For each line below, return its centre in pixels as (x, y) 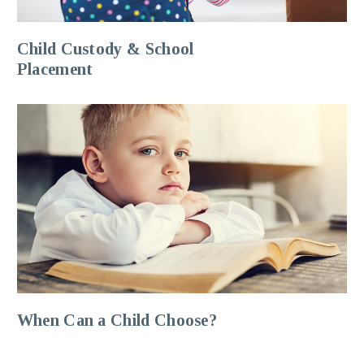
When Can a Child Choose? (117, 320)
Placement (55, 69)
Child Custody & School (105, 48)
